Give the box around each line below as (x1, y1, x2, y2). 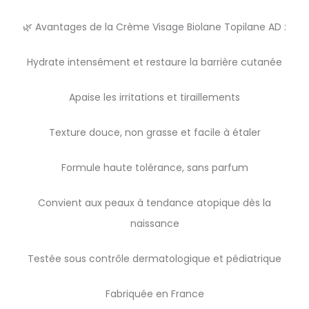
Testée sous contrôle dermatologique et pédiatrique (28, 252, 281, 266)
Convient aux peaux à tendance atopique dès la (38, 196, 271, 210)
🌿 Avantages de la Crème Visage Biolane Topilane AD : (23, 20, 286, 34)
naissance (130, 217, 179, 230)
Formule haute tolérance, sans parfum (61, 161, 248, 175)
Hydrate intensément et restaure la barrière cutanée (27, 55, 282, 69)
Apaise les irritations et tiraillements (69, 90, 240, 104)
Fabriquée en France (105, 287, 204, 301)
